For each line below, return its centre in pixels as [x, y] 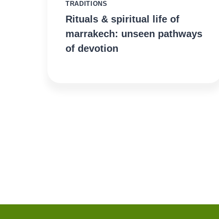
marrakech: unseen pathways [134, 34]
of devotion [92, 49]
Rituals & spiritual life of [122, 19]
